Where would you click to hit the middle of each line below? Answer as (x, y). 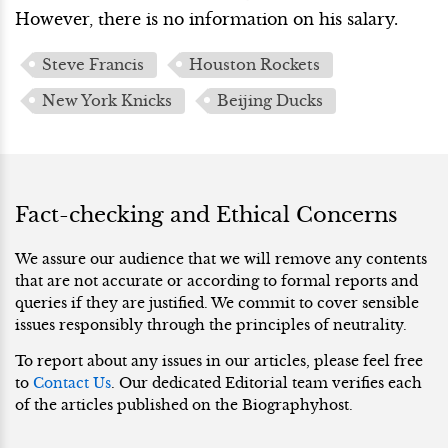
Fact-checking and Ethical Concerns (206, 215)
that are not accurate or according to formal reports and (216, 280)
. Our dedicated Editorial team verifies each (266, 382)
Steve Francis (93, 64)
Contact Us (72, 382)
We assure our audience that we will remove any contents (221, 258)
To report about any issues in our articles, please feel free (219, 360)
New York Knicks (107, 100)
